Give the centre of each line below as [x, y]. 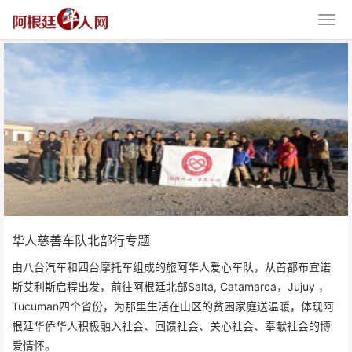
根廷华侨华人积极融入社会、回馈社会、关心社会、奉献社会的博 [171, 326]
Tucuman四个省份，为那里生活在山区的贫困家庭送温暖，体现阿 [173, 306]
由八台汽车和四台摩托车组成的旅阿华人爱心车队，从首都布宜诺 [171, 267]
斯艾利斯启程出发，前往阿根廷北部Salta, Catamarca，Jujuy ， [170, 286]
